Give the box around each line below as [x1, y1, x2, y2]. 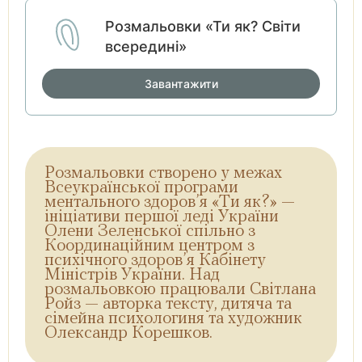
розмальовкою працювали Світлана [44, 281, 316, 298]
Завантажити [144, 77, 218, 90]
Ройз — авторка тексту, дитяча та [44, 296, 292, 313]
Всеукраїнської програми [44, 179, 238, 196]
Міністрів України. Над [44, 267, 220, 284]
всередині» [105, 37, 187, 55]
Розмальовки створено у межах [44, 165, 282, 182]
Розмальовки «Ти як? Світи [105, 17, 301, 35]
